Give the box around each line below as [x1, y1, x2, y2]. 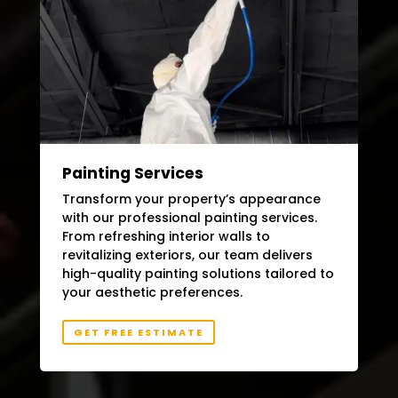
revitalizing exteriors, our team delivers [61, 245, 313, 264]
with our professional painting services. [61, 208, 317, 227]
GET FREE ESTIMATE [73, 325, 203, 340]
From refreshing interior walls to [61, 227, 270, 245]
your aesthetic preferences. [61, 283, 243, 301]
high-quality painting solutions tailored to [61, 264, 334, 283]
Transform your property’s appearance [61, 189, 321, 208]
